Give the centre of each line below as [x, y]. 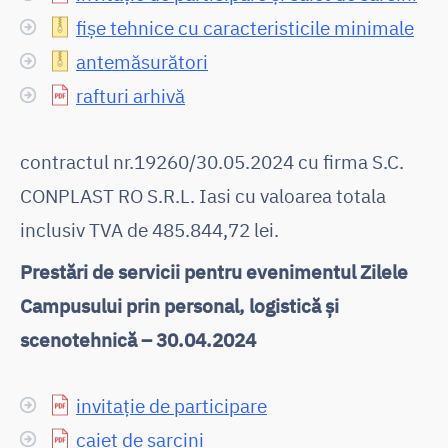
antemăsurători [142, 61]
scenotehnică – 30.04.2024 [138, 339]
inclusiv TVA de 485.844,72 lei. [149, 229]
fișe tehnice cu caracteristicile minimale [245, 27]
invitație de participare [171, 405]
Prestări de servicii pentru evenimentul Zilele [214, 271]
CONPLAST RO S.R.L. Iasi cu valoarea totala [203, 195]
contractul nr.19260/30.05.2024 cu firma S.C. [212, 161]
